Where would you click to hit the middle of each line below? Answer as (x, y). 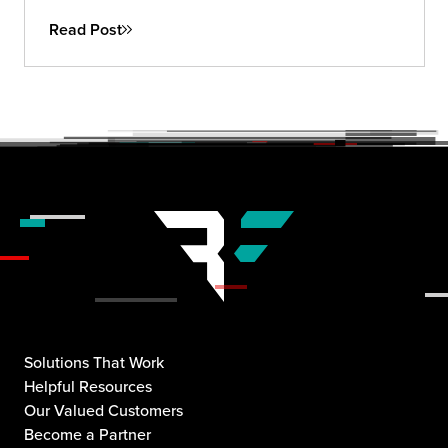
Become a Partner (87, 434)
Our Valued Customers (103, 410)
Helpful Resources (88, 386)
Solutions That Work (94, 362)
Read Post (85, 29)
